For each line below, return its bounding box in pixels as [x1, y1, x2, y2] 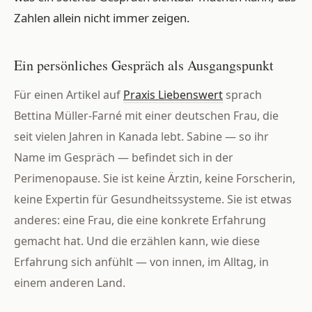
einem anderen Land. [14, 275, 125, 291]
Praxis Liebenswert [123, 87, 223, 103]
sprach [223, 87, 262, 103]
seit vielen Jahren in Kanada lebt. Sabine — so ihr [14, 129, 269, 145]
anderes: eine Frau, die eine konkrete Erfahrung [14, 212, 266, 228]
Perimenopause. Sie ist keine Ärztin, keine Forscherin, [14, 171, 295, 187]
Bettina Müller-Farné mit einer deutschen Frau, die [14, 108, 279, 124]
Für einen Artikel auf [14, 87, 123, 103]
